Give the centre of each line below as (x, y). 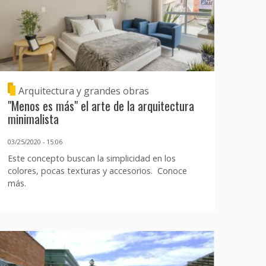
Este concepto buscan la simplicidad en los (91, 159)
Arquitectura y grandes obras (83, 91)
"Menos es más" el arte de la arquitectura (101, 106)
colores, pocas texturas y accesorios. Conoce (97, 171)
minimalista (33, 119)
